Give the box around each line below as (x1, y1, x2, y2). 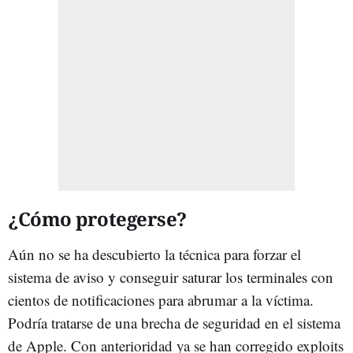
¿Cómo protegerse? (8, 205, 187, 232)
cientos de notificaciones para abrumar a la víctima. (8, 289, 314, 310)
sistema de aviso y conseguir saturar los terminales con (8, 266, 333, 287)
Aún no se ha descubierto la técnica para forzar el (8, 243, 301, 264)
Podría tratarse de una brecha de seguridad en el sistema (8, 312, 340, 333)
